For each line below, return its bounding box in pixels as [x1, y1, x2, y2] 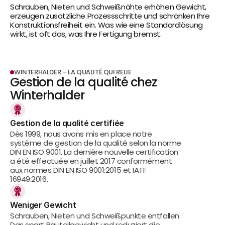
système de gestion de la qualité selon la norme [10, 138, 181, 148]
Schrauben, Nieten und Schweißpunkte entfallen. [10, 210, 181, 221]
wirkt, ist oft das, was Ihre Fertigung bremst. [10, 29, 162, 39]
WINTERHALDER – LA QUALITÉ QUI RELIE [14, 67, 132, 77]
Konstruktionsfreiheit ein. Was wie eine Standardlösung [10, 20, 203, 30]
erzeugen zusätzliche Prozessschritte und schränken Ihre [10, 11, 210, 21]
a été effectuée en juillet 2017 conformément [10, 156, 172, 166]
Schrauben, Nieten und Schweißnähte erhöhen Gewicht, [10, 2, 207, 12]
